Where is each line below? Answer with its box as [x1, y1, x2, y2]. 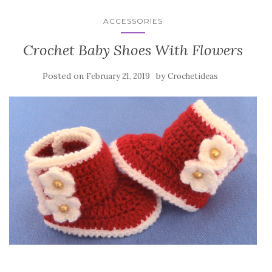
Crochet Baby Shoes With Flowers [23, 40, 243, 59]
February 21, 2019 [86, 70, 150, 81]
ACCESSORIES [103, 16, 163, 25]
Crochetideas [167, 70, 218, 81]
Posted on [42, 70, 86, 81]
